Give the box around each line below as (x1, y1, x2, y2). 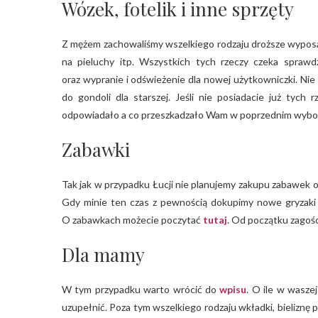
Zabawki (62, 136, 130, 162)
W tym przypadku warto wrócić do (62, 283, 220, 295)
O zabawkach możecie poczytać (62, 213, 203, 226)
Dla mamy (62, 241, 145, 267)
